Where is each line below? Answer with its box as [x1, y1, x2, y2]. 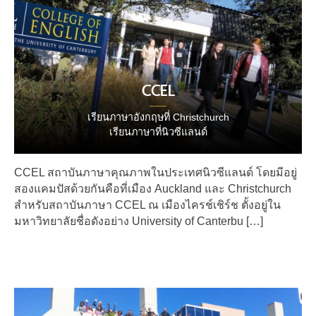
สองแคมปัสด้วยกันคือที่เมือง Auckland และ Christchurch [14, 182, 291, 195]
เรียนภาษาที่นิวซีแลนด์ [109, 126, 207, 138]
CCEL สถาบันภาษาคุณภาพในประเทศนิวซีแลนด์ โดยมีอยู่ [14, 166, 297, 178]
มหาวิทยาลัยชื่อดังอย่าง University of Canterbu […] [14, 214, 263, 227]
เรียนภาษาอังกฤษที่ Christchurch [87, 111, 229, 123]
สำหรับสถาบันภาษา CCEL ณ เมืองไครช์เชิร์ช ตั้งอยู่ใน [14, 198, 281, 211]
